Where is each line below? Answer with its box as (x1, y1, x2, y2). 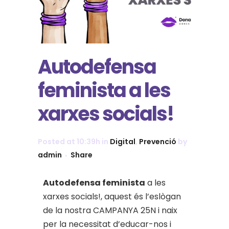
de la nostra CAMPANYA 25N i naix (43, 204, 177, 217)
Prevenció (139, 136, 176, 147)
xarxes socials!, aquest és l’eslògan (43, 191, 181, 203)
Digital (110, 136, 135, 147)
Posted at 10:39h (38, 136, 100, 147)
